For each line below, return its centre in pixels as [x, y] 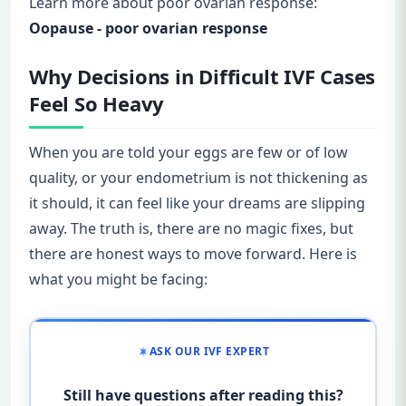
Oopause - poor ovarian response [148, 29]
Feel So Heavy [97, 104]
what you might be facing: [118, 280]
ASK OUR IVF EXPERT [209, 352]
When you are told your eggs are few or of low [188, 153]
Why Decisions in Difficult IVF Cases [203, 77]
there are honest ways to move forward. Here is [193, 254]
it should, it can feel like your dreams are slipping [197, 203]
